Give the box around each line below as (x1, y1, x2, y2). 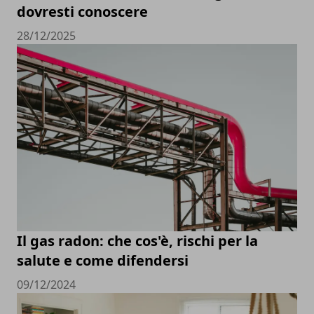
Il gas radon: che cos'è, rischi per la (17, 231, 258, 250)
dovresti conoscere (17, 2, 148, 22)
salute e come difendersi (17, 250, 189, 270)
